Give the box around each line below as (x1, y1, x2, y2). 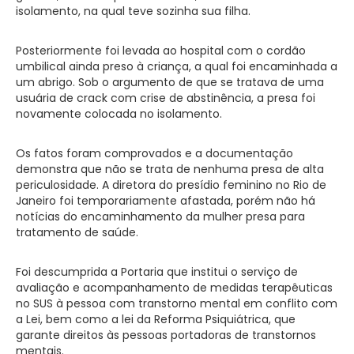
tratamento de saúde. (16, 224, 138, 240)
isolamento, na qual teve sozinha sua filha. (16, 2, 250, 19)
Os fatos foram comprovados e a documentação (16, 145, 293, 161)
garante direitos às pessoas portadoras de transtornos (16, 326, 316, 343)
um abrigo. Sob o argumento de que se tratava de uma (16, 73, 324, 90)
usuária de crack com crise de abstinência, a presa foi (16, 89, 315, 106)
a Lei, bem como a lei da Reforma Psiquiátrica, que (16, 311, 296, 327)
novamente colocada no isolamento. (16, 105, 222, 122)
